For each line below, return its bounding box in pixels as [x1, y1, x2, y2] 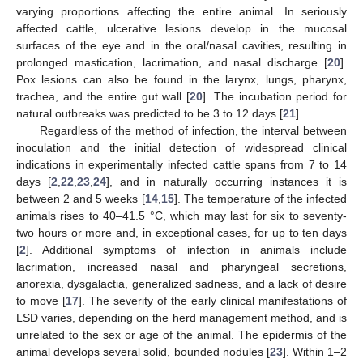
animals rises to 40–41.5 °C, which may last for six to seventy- [16, 209, 347, 223]
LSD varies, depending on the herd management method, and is [16, 311, 347, 325]
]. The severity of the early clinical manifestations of [79, 294, 347, 308]
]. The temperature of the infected [173, 192, 347, 206]
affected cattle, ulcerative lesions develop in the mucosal [16, 22, 347, 36]
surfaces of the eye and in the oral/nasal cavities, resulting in [16, 39, 347, 53]
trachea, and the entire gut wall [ [16, 90, 190, 104]
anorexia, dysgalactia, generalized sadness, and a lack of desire [16, 277, 347, 291]
